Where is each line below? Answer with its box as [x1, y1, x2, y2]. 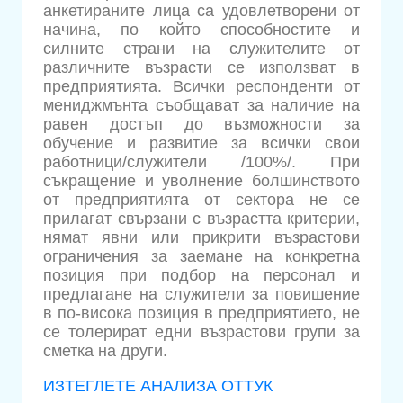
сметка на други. [43, 342, 167, 361]
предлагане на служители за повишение [43, 285, 360, 304]
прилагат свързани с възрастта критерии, [43, 210, 360, 228]
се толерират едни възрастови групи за [43, 323, 360, 342]
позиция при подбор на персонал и [43, 266, 360, 285]
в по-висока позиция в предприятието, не [43, 304, 360, 323]
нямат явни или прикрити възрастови [43, 228, 360, 247]
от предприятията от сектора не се [43, 191, 360, 210]
